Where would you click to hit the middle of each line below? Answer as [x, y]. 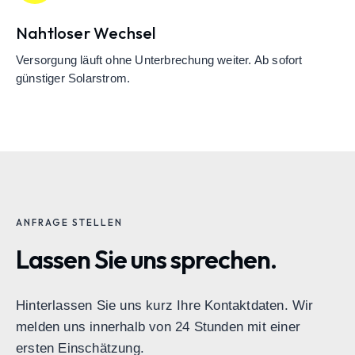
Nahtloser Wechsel [86, 33]
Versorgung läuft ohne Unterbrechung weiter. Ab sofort [159, 61]
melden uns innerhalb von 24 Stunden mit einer [158, 327]
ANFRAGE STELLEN [69, 223]
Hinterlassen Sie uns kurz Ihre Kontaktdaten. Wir [165, 306]
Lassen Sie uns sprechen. [146, 260]
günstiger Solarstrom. [73, 79]
